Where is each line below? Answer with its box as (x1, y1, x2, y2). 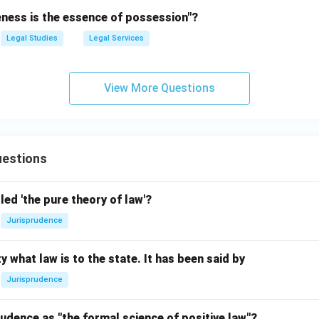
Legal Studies (6, 33, 58, 43)
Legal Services (89, 33, 144, 43)
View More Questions (104, 81, 215, 95)
